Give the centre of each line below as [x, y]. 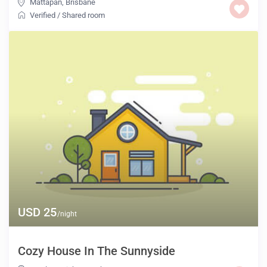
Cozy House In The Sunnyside [97, 251]
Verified [43, 15]
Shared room [84, 15]
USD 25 [38, 212]
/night [66, 214]
